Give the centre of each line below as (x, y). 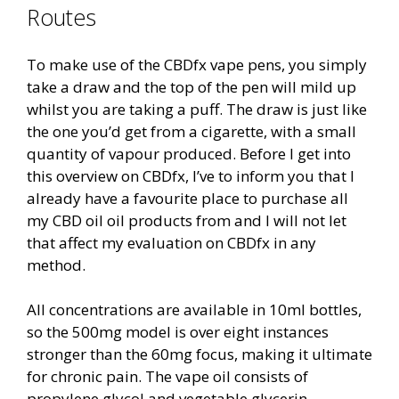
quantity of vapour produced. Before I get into (189, 153)
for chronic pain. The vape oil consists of (167, 377)
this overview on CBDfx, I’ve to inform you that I (191, 175)
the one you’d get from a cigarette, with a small (191, 131)
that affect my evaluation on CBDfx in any (171, 242)
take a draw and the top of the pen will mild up (191, 86)
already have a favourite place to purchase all (187, 198)
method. (56, 265)
